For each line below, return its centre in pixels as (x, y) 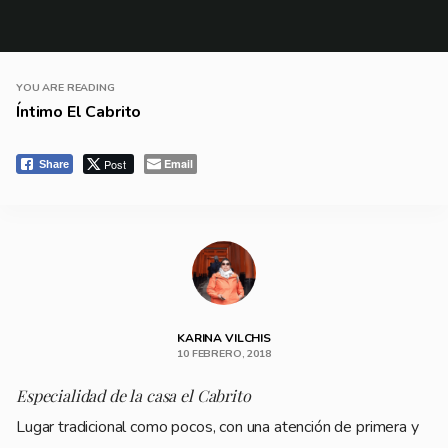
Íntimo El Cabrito (79, 111)
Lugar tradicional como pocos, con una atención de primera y (217, 426)
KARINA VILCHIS (224, 337)
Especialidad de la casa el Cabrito (133, 395)
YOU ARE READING (65, 87)
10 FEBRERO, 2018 (224, 353)
